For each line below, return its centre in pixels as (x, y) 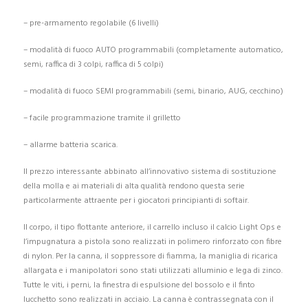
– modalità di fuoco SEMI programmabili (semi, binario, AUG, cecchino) (153, 92)
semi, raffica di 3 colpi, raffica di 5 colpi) (93, 65)
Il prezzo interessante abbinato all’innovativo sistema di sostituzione (150, 172)
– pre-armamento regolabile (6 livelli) (91, 24)
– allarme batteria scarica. (70, 145)
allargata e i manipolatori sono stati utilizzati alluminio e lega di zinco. (153, 271)
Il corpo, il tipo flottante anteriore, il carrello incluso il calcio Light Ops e (152, 228)
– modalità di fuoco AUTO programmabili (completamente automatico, (153, 51)
